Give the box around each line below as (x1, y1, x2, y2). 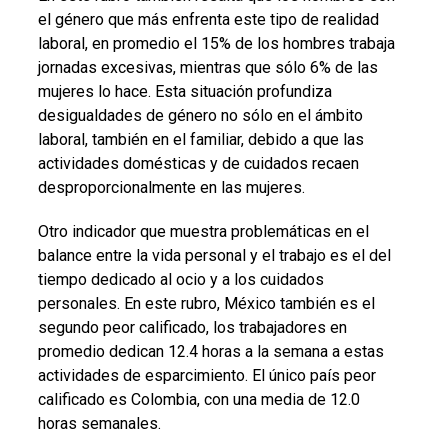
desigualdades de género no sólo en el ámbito (37, 105, 363, 125)
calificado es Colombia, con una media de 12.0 (37, 389, 360, 409)
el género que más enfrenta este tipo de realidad (37, 9, 379, 29)
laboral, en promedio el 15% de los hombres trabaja (37, 33, 395, 53)
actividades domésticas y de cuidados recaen (37, 153, 359, 173)
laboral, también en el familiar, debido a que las (37, 129, 364, 149)
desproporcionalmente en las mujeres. (37, 177, 305, 197)
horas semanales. (37, 413, 161, 433)
